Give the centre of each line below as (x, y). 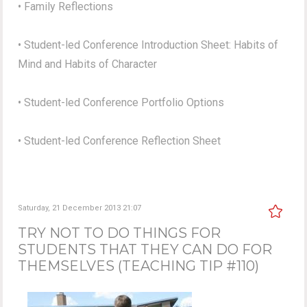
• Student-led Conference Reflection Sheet (120, 140)
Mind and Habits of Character (88, 64)
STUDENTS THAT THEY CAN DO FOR (145, 249)
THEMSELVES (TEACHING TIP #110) (139, 266)
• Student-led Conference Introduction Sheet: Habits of (148, 45)
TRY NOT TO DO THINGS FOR (120, 233)
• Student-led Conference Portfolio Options (121, 102)
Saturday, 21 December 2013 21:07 (80, 208)
